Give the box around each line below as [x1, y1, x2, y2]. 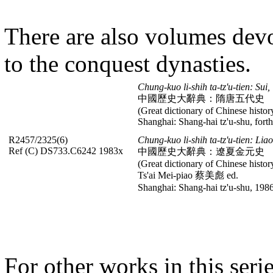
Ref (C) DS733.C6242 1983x [9, 145, 123, 156]
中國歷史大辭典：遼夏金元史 [138, 146, 264, 157]
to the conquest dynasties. [4, 50, 251, 77]
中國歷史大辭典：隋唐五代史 [138, 93, 264, 104]
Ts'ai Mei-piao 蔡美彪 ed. [138, 169, 238, 180]
